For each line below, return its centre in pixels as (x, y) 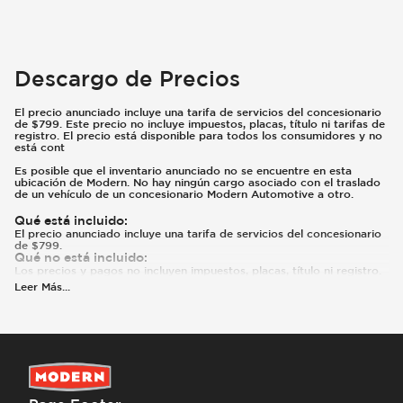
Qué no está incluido (79, 257)
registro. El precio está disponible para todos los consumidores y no (198, 135)
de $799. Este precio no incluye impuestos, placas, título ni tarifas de (200, 123)
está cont (40, 147)
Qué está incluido (69, 220)
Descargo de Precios (127, 78)
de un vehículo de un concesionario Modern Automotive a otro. (184, 193)
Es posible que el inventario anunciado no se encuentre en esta (183, 170)
